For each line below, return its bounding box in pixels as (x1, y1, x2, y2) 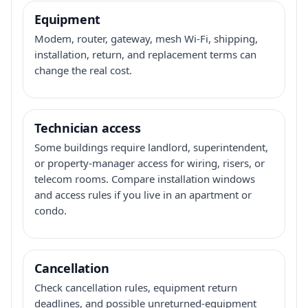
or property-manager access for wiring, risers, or (34, 155, 265, 170)
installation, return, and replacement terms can (34, 47, 256, 61)
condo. (34, 203, 67, 217)
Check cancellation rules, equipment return (34, 280, 237, 294)
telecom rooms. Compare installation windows (34, 171, 255, 186)
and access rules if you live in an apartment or (34, 187, 252, 201)
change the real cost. (34, 63, 132, 77)
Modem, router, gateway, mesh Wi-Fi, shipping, (34, 31, 258, 45)
